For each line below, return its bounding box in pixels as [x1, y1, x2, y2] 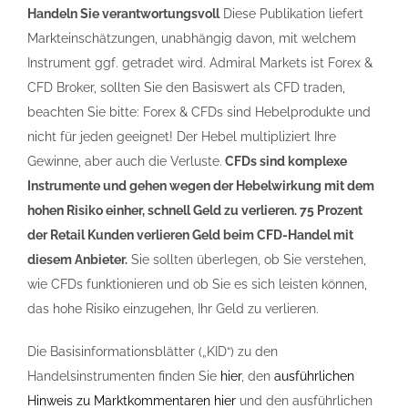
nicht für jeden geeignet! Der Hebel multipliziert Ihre [27, 129, 336, 145]
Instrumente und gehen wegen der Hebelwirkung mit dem [27, 178, 374, 194]
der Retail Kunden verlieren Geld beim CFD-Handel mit [27, 228, 353, 243]
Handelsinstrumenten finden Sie [27, 369, 220, 384]
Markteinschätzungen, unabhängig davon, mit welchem [27, 31, 356, 46]
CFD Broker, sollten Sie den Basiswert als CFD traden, [27, 80, 345, 96]
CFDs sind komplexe [222, 154, 347, 169]
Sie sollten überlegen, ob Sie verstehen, [127, 252, 366, 268]
